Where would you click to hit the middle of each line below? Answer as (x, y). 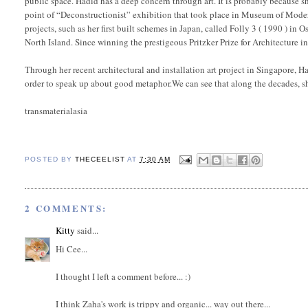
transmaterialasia (56, 110)
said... (87, 231)
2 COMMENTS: (66, 208)
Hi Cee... (72, 249)
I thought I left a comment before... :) (123, 276)
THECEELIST (100, 159)
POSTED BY (50, 159)
